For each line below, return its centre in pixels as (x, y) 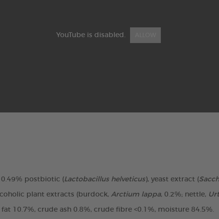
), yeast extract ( (172, 179)
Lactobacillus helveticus (105, 179)
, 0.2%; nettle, (185, 195)
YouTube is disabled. (92, 35)
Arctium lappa (136, 195)
